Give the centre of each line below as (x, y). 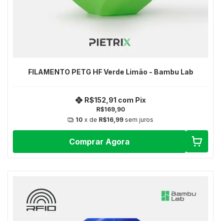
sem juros (139, 120)
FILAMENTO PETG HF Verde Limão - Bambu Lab (110, 72)
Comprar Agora (99, 141)
